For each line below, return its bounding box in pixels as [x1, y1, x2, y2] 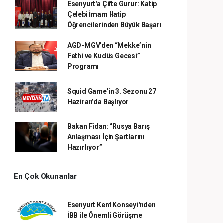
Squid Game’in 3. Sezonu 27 [67, 87, 156, 95]
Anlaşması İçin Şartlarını [67, 132, 145, 141]
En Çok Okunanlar [14, 171, 77, 181]
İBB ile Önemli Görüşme [67, 211, 142, 219]
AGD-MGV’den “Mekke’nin [67, 41, 151, 49]
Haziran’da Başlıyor [67, 97, 129, 106]
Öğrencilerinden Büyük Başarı [67, 20, 162, 29]
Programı [67, 62, 99, 70]
